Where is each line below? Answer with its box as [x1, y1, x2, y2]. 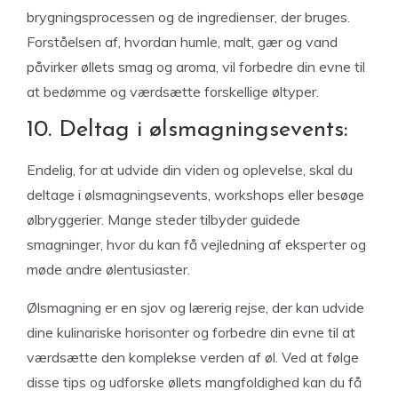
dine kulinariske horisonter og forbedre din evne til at [27, 323, 355, 341]
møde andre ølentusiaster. [27, 260, 190, 278]
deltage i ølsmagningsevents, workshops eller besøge [27, 186, 364, 203]
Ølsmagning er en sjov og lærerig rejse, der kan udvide [27, 298, 364, 316]
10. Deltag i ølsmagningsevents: [27, 118, 347, 142]
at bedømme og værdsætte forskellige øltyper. [27, 83, 319, 100]
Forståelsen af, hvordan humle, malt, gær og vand [27, 33, 338, 51]
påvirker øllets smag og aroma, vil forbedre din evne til [27, 58, 365, 76]
